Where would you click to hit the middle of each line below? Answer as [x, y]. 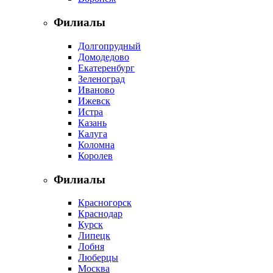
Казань [92, 122]
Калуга [93, 133]
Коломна [96, 144]
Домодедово [104, 57]
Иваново [96, 90]
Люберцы [98, 258]
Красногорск [105, 203]
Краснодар [100, 214]
